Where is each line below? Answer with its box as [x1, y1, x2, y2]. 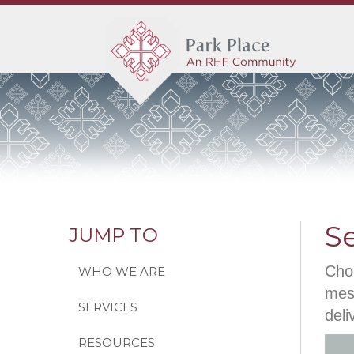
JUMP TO [69, 224, 158, 247]
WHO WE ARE [78, 264, 165, 279]
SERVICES [78, 299, 137, 314]
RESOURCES [78, 335, 155, 350]
